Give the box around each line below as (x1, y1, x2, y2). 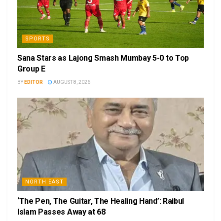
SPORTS (25, 36, 50, 42)
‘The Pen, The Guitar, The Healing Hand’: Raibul (17, 196, 184, 206)
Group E (17, 64, 45, 74)
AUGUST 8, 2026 (52, 79, 90, 85)
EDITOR (24, 79, 43, 85)
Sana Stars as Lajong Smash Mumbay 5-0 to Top (17, 53, 189, 63)
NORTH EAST (25, 179, 64, 185)
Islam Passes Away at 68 (17, 207, 106, 217)
